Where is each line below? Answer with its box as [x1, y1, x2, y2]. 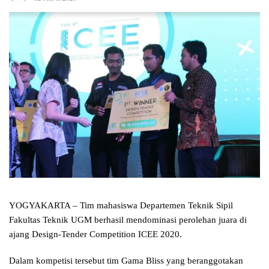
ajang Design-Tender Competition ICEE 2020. [9, 229, 182, 240]
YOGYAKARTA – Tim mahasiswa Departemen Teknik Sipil [9, 201, 233, 211]
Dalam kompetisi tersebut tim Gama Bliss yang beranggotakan [9, 256, 243, 266]
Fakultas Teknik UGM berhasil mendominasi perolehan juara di [9, 215, 247, 225]
